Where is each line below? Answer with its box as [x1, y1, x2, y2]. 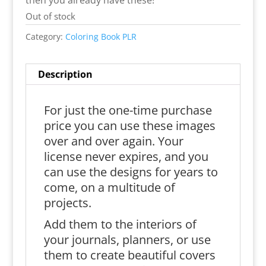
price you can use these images [43, 118, 216, 134]
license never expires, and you [43, 148, 208, 164]
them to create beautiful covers [43, 247, 216, 263]
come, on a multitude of [43, 179, 175, 195]
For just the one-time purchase [43, 102, 212, 118]
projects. [43, 195, 91, 211]
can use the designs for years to [43, 164, 218, 180]
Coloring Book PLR [65, 31, 137, 42]
